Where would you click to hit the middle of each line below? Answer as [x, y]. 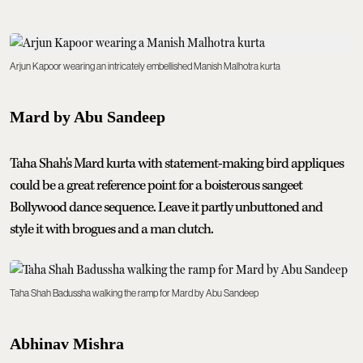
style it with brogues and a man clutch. [111, 229]
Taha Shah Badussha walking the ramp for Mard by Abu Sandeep [134, 293]
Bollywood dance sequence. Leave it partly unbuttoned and [166, 207]
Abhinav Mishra [67, 343]
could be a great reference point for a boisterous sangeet [156, 185]
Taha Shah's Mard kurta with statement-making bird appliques [177, 163]
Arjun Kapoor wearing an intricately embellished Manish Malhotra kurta [145, 66]
